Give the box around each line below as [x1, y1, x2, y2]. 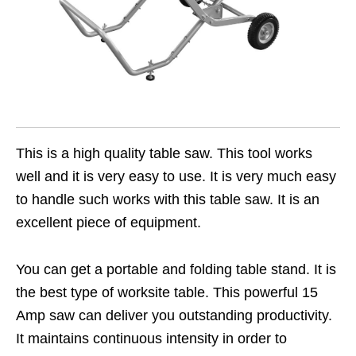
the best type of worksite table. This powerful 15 [16, 284, 318, 301]
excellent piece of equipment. [16, 215, 201, 231]
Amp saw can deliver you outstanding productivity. [16, 308, 332, 324]
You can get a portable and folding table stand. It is [16, 261, 336, 278]
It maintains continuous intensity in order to [16, 331, 287, 347]
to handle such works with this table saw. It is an [16, 192, 319, 208]
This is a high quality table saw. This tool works [16, 145, 312, 162]
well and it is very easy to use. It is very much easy [16, 168, 336, 185]
